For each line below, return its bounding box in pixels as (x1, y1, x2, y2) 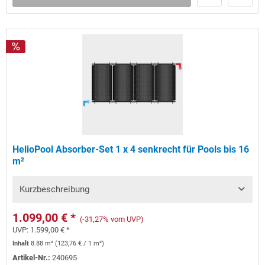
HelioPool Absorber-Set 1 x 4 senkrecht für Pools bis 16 (12, 144, 250, 156)
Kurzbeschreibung (20, 184, 90, 195)
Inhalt (12, 240, 31, 248)
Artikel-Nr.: (12, 253, 53, 263)
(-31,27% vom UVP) (80, 215, 144, 224)
